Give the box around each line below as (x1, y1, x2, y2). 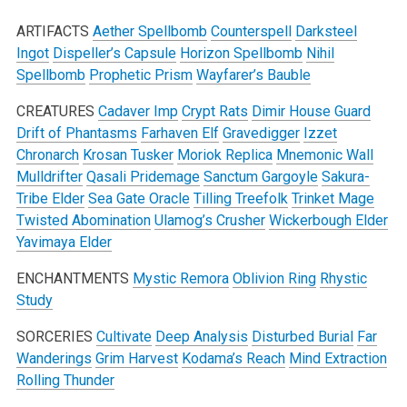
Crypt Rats (181, 102, 248, 120)
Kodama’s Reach (181, 349, 285, 367)
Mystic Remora (132, 269, 229, 287)
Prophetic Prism (88, 65, 193, 84)
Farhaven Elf (140, 124, 219, 142)
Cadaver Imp (97, 102, 178, 120)
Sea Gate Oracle (87, 189, 190, 207)
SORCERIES (15, 327, 93, 345)
